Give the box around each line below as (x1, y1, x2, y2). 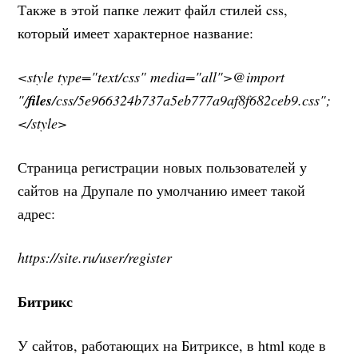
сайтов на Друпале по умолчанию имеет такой (18, 180, 306, 200)
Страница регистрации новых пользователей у (18, 157, 308, 177)
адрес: (18, 203, 56, 223)
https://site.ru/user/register (18, 247, 173, 267)
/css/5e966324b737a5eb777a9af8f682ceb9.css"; (52, 89, 332, 109)
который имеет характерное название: (18, 22, 254, 42)
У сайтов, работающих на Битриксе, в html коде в (18, 335, 327, 355)
